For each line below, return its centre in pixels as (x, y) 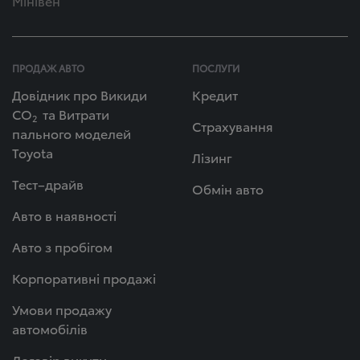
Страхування (233, 126)
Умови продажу (62, 309)
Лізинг (212, 157)
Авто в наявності (64, 215)
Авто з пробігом (62, 246)
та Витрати (74, 114)
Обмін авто (228, 188)
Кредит (215, 94)
